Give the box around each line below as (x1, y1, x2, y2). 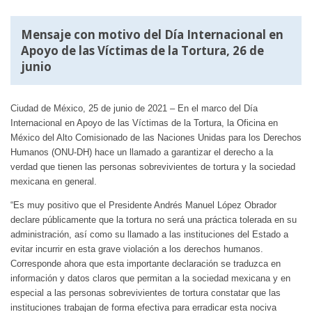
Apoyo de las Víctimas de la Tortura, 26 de (21, 42, 264, 59)
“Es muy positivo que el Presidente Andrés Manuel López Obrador (10, 199, 276, 210)
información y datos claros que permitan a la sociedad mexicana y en (10, 272, 290, 283)
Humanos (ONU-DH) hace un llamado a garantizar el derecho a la (10, 146, 273, 157)
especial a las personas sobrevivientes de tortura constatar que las (10, 287, 281, 298)
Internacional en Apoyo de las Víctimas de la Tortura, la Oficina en (10, 117, 278, 128)
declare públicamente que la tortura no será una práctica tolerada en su (10, 214, 297, 225)
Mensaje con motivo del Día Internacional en (21, 26, 283, 43)
